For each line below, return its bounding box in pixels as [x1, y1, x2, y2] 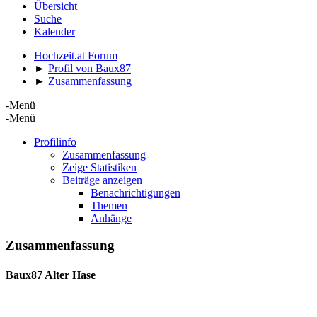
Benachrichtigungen [91, 186, 180, 199]
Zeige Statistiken [62, 161, 137, 173]
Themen [91, 199, 127, 212]
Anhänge [91, 212, 132, 224]
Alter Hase [45, 268, 96, 281]
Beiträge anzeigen [62, 173, 142, 186]
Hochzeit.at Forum [34, 49, 117, 62]
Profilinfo [34, 135, 76, 148]
